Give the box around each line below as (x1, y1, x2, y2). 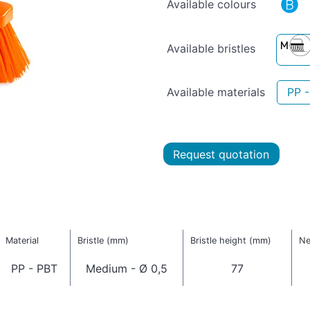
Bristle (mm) (77, 235, 129, 246)
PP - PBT (11, 262, 57, 276)
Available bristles (167, 41, 255, 55)
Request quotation (173, 147, 270, 161)
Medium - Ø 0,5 (86, 262, 167, 276)
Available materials (167, 84, 265, 99)
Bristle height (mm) (190, 235, 271, 246)
